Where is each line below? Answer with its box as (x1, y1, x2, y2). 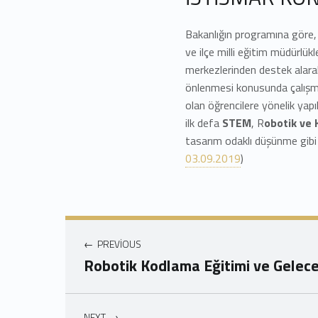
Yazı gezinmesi (65, 204, 158, 238)
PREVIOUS (97, 237, 142, 252)
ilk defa (185, 114, 223, 132)
